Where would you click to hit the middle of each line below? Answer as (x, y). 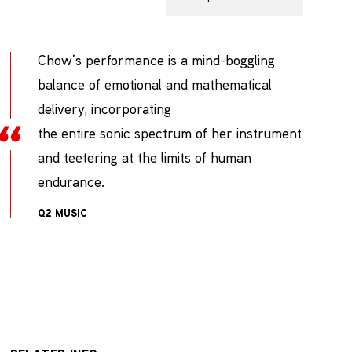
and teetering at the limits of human (144, 157)
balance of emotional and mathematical (154, 84)
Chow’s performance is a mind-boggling (156, 59)
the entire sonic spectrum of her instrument (169, 132)
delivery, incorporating (104, 108)
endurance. (71, 181)
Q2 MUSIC (62, 213)
